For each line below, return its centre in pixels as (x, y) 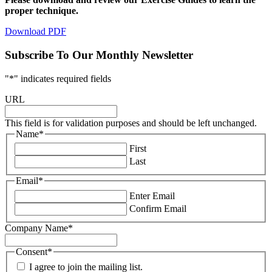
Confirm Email (158, 208)
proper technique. (42, 11)
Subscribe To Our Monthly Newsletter (99, 55)
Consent (32, 251)
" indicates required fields (63, 78)
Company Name (36, 228)
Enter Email (152, 195)
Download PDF (36, 32)
